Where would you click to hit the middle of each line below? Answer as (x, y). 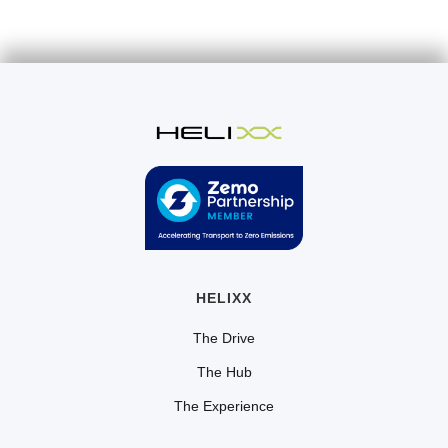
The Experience (224, 406)
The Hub (224, 372)
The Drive (224, 338)
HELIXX (224, 298)
